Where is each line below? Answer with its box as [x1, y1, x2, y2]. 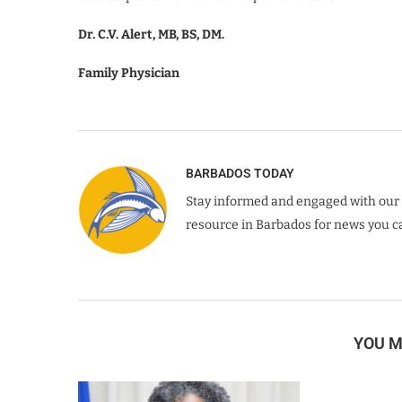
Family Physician [78, 65, 179, 81]
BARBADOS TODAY [186, 165, 294, 180]
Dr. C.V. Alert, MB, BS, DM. [78, 26, 224, 42]
